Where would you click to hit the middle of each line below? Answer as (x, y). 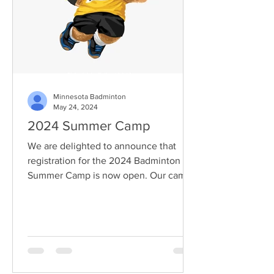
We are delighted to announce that (102, 146)
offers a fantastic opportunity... (92, 190)
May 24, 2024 (76, 107)
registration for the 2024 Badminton (104, 161)
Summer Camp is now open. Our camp (109, 175)
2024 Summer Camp (89, 126)
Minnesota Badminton (90, 97)
